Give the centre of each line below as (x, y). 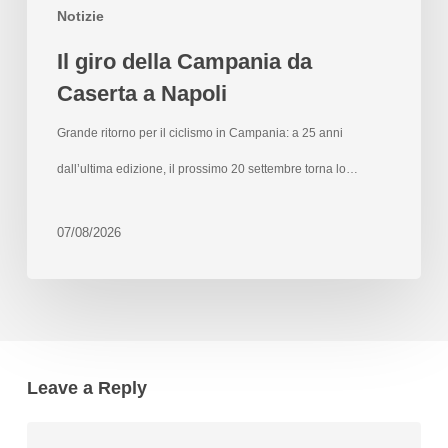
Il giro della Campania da (184, 62)
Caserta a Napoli (141, 94)
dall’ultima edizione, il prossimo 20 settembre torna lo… (207, 169)
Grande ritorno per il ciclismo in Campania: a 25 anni (199, 133)
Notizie (80, 16)
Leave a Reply (86, 388)
